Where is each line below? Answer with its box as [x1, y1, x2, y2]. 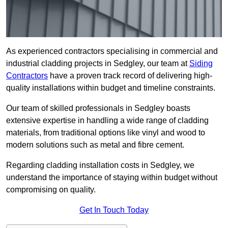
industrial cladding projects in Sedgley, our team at [6, 59, 189, 68]
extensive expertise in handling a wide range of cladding [6, 116, 209, 125]
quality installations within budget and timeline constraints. [6, 83, 215, 93]
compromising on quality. [6, 185, 98, 194]
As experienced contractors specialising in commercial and [6, 47, 218, 56]
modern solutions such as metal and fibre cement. [6, 140, 184, 150]
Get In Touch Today [79, 206, 149, 215]
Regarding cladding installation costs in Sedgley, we [6, 161, 194, 170]
